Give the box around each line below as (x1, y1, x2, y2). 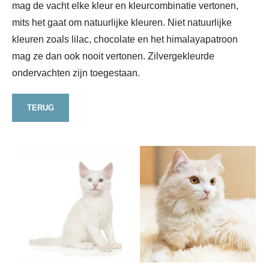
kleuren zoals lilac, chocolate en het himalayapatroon (12, 34, 238, 44)
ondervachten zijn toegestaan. (12, 67, 140, 78)
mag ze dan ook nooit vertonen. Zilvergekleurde (12, 50, 214, 61)
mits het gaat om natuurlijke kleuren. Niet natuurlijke (12, 17, 232, 28)
